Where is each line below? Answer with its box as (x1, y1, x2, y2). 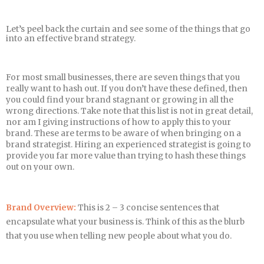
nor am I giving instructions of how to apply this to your (6, 117, 231, 128)
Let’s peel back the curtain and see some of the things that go (6, 24, 250, 35)
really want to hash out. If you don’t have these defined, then (6, 84, 247, 94)
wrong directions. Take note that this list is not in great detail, (6, 106, 253, 117)
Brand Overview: (6, 203, 76, 213)
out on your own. (6, 162, 74, 173)
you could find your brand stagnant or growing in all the (6, 95, 233, 105)
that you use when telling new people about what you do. (6, 231, 232, 242)
